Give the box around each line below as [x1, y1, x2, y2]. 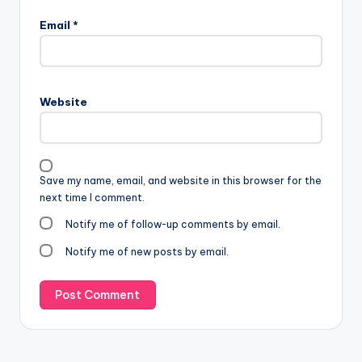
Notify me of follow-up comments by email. [65, 218, 281, 231]
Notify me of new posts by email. [65, 245, 229, 258]
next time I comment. [40, 192, 145, 204]
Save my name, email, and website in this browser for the [40, 175, 322, 187]
